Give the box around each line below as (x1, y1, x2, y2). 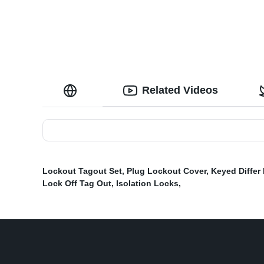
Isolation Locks (116, 179, 179, 189)
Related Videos (142, 84, 218, 97)
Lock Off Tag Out (42, 179, 111, 189)
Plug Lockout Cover (127, 166, 206, 176)
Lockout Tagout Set (42, 166, 122, 176)
